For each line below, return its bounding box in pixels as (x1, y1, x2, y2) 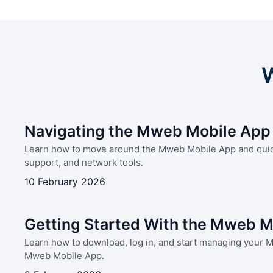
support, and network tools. (24, 157, 143, 168)
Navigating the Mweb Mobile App (24, 122, 271, 140)
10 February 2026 (24, 175, 105, 188)
